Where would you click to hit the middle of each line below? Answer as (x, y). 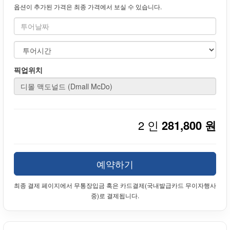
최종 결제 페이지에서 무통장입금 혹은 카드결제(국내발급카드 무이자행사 (115, 185)
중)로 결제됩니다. (115, 196)
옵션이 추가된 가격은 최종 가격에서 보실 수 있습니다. (88, 7)
